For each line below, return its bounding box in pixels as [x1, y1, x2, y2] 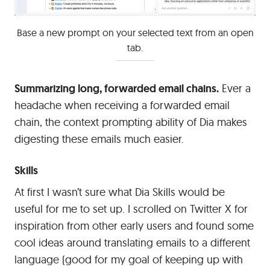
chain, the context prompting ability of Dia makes [14, 115, 247, 130]
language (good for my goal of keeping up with [14, 253, 243, 267]
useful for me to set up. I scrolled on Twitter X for [14, 202, 248, 216]
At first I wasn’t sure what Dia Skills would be [14, 185, 225, 199]
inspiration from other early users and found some [14, 219, 254, 233]
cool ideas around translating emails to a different [14, 236, 250, 250]
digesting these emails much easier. [14, 132, 184, 146]
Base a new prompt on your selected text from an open [16, 27, 254, 39]
